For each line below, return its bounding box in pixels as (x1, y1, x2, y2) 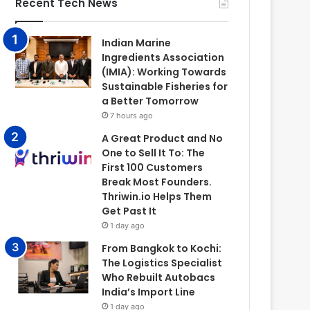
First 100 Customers (102, 161, 203, 175)
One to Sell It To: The (102, 146, 206, 161)
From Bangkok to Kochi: (102, 241, 222, 256)
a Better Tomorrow (102, 94, 199, 109)
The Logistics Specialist (102, 256, 223, 271)
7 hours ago (110, 111, 154, 121)
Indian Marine (102, 36, 172, 51)
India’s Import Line (102, 285, 196, 300)
